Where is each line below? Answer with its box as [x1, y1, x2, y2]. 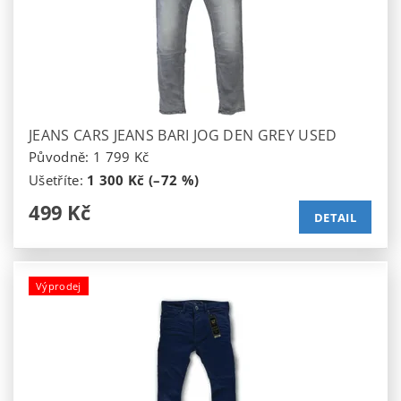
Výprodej [36, 279, 81, 294]
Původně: [29, 148, 93, 166]
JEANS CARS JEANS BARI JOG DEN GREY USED [29, 125, 337, 146]
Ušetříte [29, 171, 80, 190]
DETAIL [314, 209, 356, 226]
